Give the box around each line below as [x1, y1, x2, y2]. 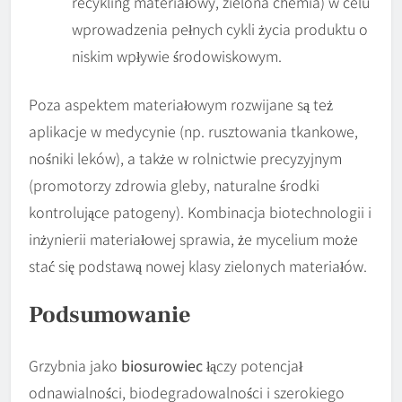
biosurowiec [121, 354, 203, 376]
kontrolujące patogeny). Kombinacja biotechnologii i [29, 200, 371, 223]
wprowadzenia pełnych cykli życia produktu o [72, 17, 368, 39]
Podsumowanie [29, 300, 191, 331]
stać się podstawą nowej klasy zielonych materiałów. [29, 254, 367, 276]
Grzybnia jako [29, 354, 121, 376]
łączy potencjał [203, 354, 302, 376]
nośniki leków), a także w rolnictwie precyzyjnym [29, 146, 342, 169]
